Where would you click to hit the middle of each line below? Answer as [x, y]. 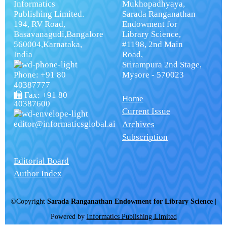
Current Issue [146, 111]
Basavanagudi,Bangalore [58, 34]
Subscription [145, 137]
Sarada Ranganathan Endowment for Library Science [130, 202]
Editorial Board [41, 161]
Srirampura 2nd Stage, [162, 65]
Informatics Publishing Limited [131, 217]
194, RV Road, [39, 24]
